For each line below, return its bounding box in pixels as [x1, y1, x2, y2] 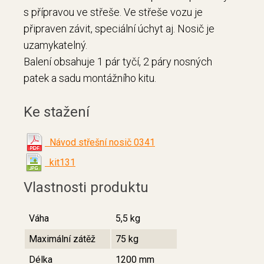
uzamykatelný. [24, 39, 87, 52]
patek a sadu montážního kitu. [24, 72, 156, 85]
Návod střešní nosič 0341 [45, 137, 155, 148]
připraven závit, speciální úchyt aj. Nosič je [24, 22, 214, 35]
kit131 [45, 157, 75, 169]
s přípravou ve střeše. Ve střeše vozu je [24, 6, 203, 19]
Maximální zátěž [29, 233, 95, 245]
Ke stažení [24, 104, 90, 121]
